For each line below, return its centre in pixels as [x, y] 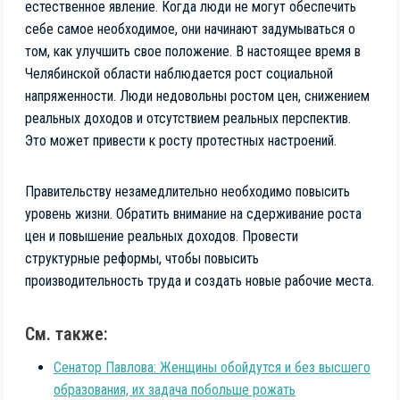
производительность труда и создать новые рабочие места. [200, 280]
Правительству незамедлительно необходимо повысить [187, 191]
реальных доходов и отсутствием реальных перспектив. [188, 118]
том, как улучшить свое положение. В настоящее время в [193, 51]
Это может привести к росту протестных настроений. [181, 140]
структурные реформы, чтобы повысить [142, 258]
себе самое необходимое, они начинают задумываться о [190, 29]
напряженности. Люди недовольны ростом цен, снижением [197, 96]
